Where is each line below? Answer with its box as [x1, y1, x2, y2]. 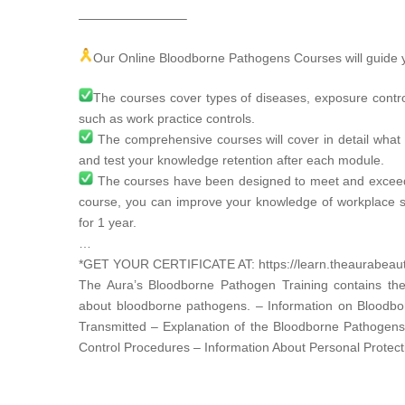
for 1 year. [79, 215, 137, 230]
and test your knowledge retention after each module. [79, 153, 384, 167]
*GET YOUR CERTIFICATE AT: [79, 257, 255, 271]
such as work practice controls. [79, 111, 255, 126]
